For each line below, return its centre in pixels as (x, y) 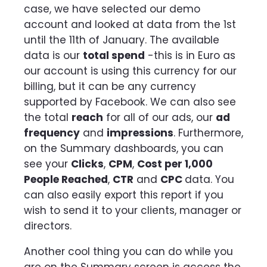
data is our (53, 55)
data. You (209, 179)
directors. (48, 226)
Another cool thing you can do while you (128, 252)
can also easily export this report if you (124, 195)
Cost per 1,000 (175, 164)
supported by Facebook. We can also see (130, 102)
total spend (114, 55)
